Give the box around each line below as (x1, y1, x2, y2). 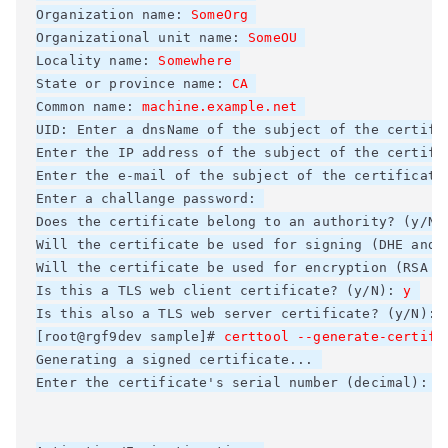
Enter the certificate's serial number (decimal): (36, 375, 436, 390)
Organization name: (36, 7, 192, 22)
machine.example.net (142, 99, 298, 114)
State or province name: (36, 76, 232, 91)
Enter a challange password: (36, 191, 265, 206)
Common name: (36, 99, 143, 114)
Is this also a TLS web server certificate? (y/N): (36, 306, 445, 321)
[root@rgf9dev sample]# (36, 329, 224, 344)
